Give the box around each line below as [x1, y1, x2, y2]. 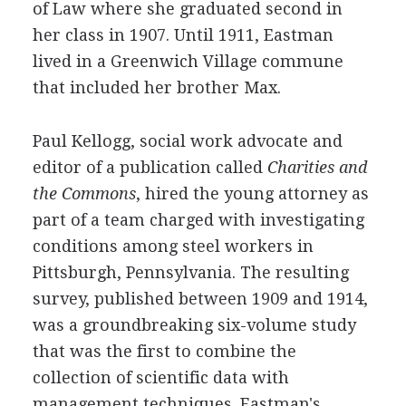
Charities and [266, 157, 367, 177]
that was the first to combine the [32, 341, 296, 361]
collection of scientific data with [32, 367, 289, 387]
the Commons [32, 183, 136, 203]
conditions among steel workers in [32, 236, 314, 256]
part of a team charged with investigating [32, 209, 364, 229]
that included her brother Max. [32, 77, 281, 97]
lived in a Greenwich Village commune [32, 51, 343, 71]
